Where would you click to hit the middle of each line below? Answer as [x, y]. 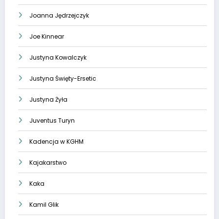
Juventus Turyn [52, 121]
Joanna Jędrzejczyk [59, 16]
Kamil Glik [44, 205]
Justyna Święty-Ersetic [63, 79]
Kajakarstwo [48, 163]
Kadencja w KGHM [56, 142]
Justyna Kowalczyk [58, 58]
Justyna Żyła [48, 100]
